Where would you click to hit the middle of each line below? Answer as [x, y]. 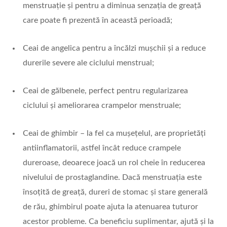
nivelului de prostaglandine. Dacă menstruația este [112, 178]
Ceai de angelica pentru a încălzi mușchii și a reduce [114, 48]
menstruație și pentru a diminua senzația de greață [112, 6]
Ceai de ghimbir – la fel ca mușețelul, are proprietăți [114, 134]
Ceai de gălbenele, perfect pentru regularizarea [105, 91]
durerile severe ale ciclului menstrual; [88, 63]
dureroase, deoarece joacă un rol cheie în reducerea [114, 163]
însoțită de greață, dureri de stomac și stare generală [115, 192]
